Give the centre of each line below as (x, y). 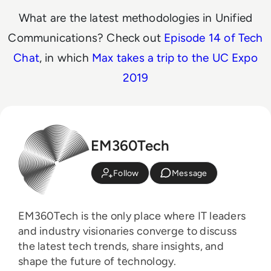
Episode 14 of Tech (214, 38)
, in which (65, 57)
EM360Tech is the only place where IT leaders (132, 216)
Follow (126, 173)
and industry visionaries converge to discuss (128, 231)
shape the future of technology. (97, 261)
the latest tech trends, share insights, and (121, 246)
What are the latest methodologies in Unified (135, 18)
